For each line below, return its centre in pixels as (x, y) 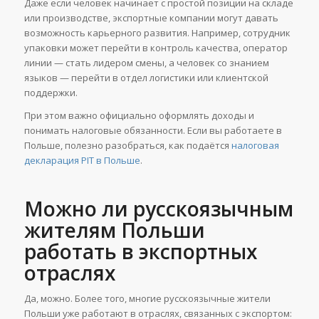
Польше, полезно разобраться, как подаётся (127, 146)
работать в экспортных (140, 252)
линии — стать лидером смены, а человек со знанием (146, 63)
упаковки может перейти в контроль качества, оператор (156, 48)
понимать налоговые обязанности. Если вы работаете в (153, 131)
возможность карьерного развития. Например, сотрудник (157, 33)
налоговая (255, 146)
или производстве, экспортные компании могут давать (151, 18)
